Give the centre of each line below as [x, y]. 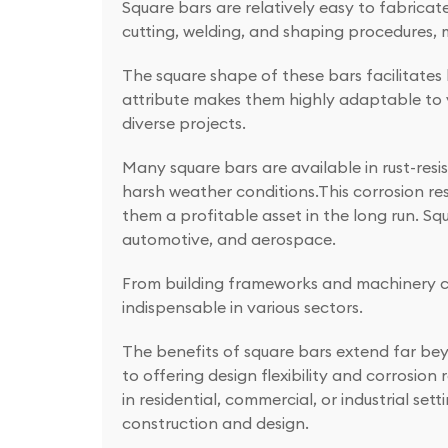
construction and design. [215, 423]
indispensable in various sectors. [244, 307]
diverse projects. [184, 123]
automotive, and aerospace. [231, 239]
